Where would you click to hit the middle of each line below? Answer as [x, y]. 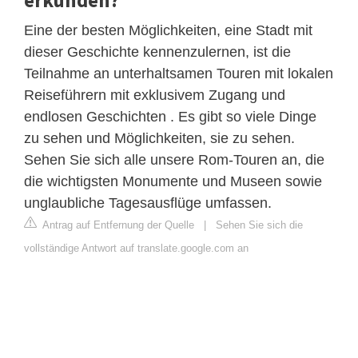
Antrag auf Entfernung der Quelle [117, 225]
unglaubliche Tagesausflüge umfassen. [148, 203]
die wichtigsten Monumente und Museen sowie [173, 181]
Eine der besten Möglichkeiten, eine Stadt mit [168, 30]
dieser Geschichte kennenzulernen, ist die [157, 52]
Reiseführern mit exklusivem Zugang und [155, 95]
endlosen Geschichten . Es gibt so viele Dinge [170, 116]
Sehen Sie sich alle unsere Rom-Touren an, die [174, 159]
